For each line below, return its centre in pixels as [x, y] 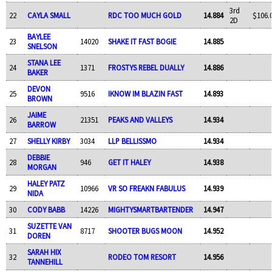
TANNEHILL [45, 261]
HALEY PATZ [46, 183]
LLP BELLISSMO [132, 141]
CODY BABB [46, 209]
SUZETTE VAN [49, 226]
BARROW [41, 124]
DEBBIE [38, 157]
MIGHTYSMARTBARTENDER [150, 209]
